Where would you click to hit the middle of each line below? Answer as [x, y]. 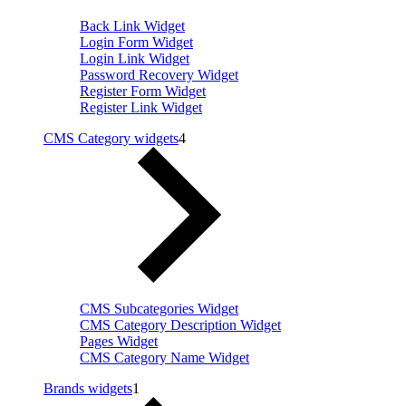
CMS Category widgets [111, 138]
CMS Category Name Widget [164, 357]
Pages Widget [119, 341]
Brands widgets [88, 388]
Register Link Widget [141, 107]
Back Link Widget [132, 25]
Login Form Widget [136, 42]
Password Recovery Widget [159, 74]
